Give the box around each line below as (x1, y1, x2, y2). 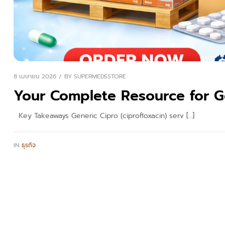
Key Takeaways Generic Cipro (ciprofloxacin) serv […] (14, 110, 194, 121)
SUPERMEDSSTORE (74, 72, 126, 81)
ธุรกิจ (22, 141, 36, 150)
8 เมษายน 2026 (14, 72, 56, 81)
